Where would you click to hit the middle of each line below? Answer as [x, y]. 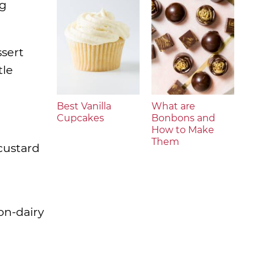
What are [173, 106]
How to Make [183, 130]
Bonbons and [183, 118]
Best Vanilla [84, 106]
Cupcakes [80, 118]
